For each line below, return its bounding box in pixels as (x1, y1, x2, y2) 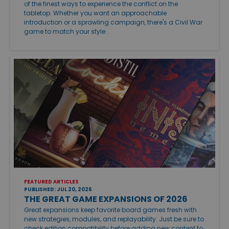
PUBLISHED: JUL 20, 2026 (24, 185, 92, 193)
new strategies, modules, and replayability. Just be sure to (24, 214, 204, 223)
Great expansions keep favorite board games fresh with (24, 205, 197, 214)
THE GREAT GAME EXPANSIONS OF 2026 (24, 193, 188, 205)
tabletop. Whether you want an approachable (24, 9, 167, 18)
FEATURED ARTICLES (24, 177, 79, 186)
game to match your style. (24, 27, 107, 36)
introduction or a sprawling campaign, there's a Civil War (24, 18, 202, 27)
